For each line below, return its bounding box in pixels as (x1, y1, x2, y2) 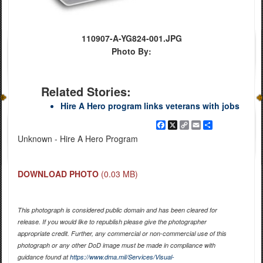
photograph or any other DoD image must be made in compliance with (17, 240, 215, 249)
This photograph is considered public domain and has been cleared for (17, 205, 217, 214)
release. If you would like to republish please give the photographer (17, 217, 207, 226)
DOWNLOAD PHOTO (17, 167, 99, 180)
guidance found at (17, 252, 70, 261)
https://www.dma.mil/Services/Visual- (69, 252, 174, 261)
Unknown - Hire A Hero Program (17, 132, 138, 144)
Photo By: (112, 45, 151, 57)
